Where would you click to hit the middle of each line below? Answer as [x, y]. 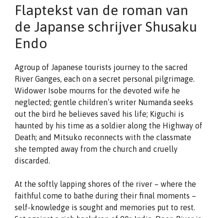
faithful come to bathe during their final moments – [105, 196]
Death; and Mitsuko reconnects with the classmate [103, 137]
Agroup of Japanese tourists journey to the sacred [101, 67]
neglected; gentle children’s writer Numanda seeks [104, 102]
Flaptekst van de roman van [101, 10]
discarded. [32, 161]
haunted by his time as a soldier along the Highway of [109, 126]
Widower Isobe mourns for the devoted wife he [97, 91]
